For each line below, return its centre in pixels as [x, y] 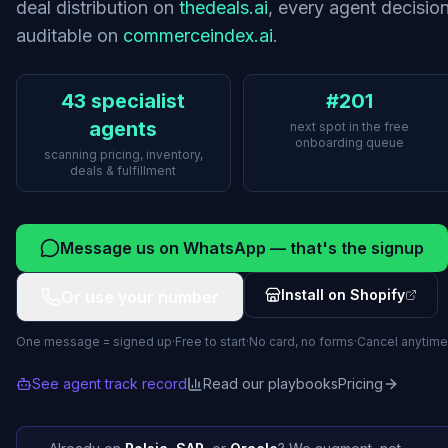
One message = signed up [94, 341]
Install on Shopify [343, 294]
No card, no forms [301, 341]
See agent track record [109, 383]
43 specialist [123, 101]
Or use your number [140, 297]
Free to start [210, 341]
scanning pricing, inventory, [123, 154]
